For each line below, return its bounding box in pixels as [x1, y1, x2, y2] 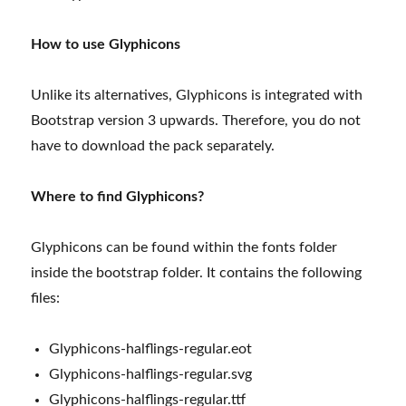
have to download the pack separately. [31, 138, 275, 153]
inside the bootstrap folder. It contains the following [31, 265, 362, 280]
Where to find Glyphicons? [31, 188, 205, 204]
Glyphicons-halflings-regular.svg [49, 366, 253, 382]
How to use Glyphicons [31, 36, 181, 52]
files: [31, 290, 61, 305]
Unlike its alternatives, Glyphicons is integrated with [31, 87, 363, 102]
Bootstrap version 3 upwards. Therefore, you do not [31, 112, 362, 128]
